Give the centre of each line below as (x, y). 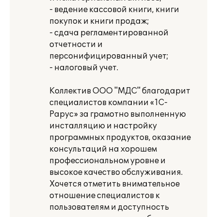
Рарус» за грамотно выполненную (118, 114)
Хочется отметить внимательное (115, 184)
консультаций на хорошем (103, 149)
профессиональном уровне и (108, 161)
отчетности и (76, 45)
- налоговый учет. (84, 68)
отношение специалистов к (105, 196)
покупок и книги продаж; (99, 21)
